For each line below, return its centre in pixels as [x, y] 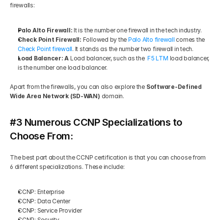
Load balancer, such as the [109, 58]
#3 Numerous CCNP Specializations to [96, 122]
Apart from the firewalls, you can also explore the [78, 87]
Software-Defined [174, 87]
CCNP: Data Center [45, 201]
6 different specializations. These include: [68, 167]
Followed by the [105, 40]
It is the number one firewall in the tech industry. [138, 30]
